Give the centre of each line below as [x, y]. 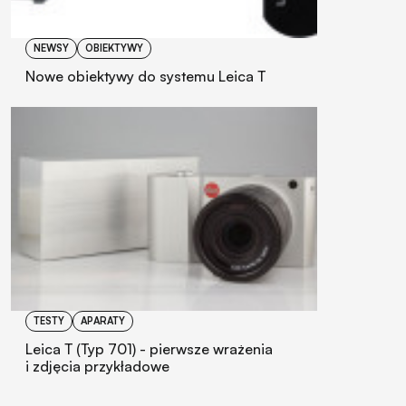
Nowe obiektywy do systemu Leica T [145, 76]
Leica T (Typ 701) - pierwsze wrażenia [149, 349]
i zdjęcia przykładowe [97, 367]
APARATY [103, 321]
